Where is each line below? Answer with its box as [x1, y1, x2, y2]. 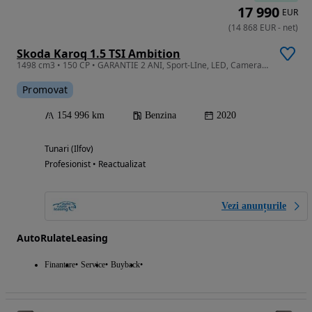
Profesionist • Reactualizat [45, 158, 146, 171]
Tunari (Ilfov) [45, 143, 93, 155]
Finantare [45, 260, 75, 270]
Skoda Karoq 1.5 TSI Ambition [17, 46, 180, 62]
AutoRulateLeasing [17, 231, 108, 245]
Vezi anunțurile [221, 201, 286, 212]
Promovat [22, 83, 68, 97]
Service [81, 260, 105, 270]
